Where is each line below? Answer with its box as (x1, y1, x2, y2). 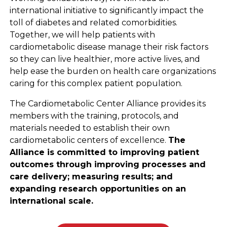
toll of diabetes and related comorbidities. (9, 17, 177, 27)
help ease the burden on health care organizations (9, 66, 216, 76)
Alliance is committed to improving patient (9, 147, 199, 157)
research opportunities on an (58, 183, 186, 194)
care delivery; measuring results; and (9, 171, 173, 181)
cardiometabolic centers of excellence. (9, 135, 168, 145)
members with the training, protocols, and (9, 110, 179, 121)
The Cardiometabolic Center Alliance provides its (9, 98, 206, 108)
